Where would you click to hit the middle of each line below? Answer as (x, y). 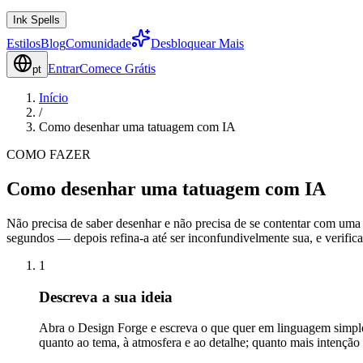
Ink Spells (36, 20)
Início (53, 98)
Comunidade (98, 43)
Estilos (23, 43)
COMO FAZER (49, 154)
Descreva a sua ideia (106, 297)
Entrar (64, 68)
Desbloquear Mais (197, 43)
